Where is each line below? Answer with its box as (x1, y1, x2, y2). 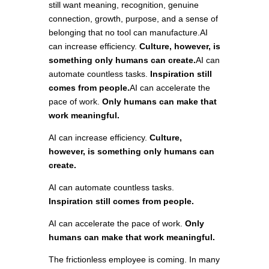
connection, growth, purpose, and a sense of (48, 14, 218, 24)
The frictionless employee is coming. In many (48, 255, 220, 265)
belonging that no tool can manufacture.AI (48, 28, 208, 38)
